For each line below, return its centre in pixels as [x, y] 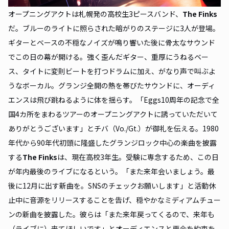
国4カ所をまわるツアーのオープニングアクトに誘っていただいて [113, 114]
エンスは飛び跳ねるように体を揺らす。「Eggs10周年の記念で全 [114, 100]
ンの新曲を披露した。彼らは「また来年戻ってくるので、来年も [111, 214]
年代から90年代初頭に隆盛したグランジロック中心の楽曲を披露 [112, 143]
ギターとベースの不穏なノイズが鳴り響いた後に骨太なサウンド [112, 43]
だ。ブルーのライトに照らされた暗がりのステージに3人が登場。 [114, 28]
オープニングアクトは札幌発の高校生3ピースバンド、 [95, 14]
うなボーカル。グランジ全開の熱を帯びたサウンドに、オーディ [112, 86]
